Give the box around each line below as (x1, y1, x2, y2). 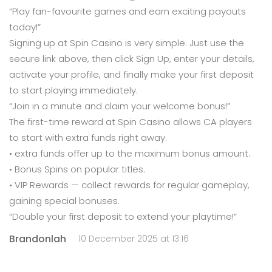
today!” (9, 21, 41, 33)
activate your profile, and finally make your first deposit (9, 68, 254, 81)
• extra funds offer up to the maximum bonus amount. (9, 147, 250, 160)
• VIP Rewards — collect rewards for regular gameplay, (9, 178, 250, 191)
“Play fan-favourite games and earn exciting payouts (9, 5, 246, 18)
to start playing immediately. (9, 84, 138, 97)
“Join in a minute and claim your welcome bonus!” (9, 100, 230, 112)
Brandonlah (9, 231, 66, 246)
